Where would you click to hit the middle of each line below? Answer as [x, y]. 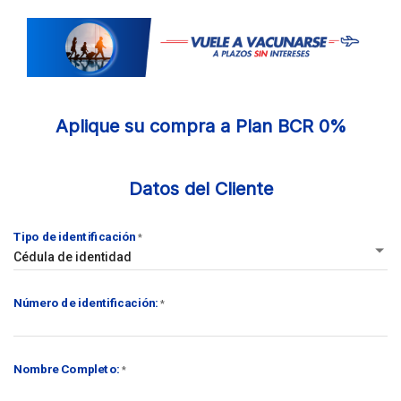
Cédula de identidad [73, 256]
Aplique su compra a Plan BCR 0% [200, 127]
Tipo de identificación [75, 236]
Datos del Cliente [200, 189]
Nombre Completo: [67, 369]
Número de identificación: [86, 303]
